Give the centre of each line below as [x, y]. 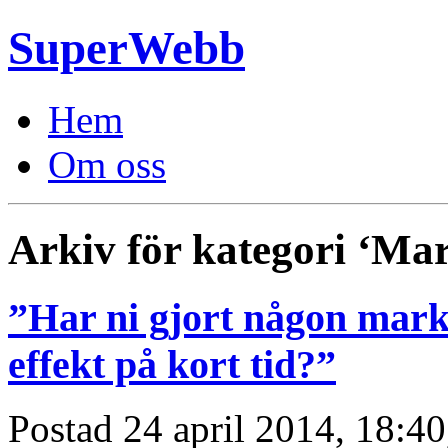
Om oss [107, 164]
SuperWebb [126, 48]
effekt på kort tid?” [172, 364]
